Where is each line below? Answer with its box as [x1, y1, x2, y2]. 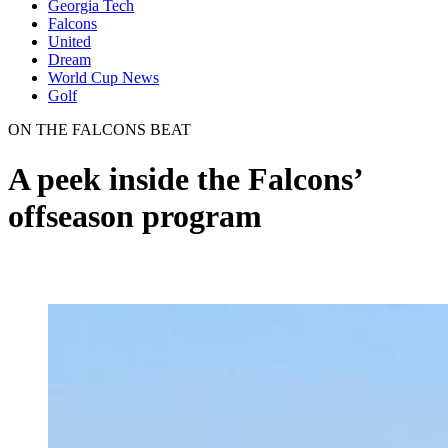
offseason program [8, 197, 262, 234]
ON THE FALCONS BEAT [8, 121, 191, 139]
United [48, 33, 91, 51]
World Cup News [48, 69, 159, 87]
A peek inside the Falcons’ [8, 160, 362, 197]
